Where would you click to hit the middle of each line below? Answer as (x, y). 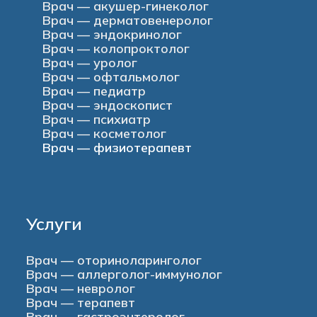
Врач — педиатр (94, 91)
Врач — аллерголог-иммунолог (125, 274)
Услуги (54, 223)
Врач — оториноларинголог (114, 260)
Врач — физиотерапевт (117, 148)
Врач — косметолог (104, 134)
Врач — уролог (90, 63)
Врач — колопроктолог (116, 49)
